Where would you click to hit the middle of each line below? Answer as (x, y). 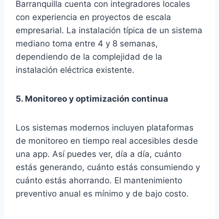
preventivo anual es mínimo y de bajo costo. (102, 194)
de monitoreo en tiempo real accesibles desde (107, 141)
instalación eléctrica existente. (75, 70)
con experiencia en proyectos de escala (93, 17)
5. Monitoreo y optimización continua (92, 99)
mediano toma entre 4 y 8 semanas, (87, 44)
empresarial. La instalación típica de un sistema (109, 30)
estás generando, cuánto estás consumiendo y (108, 167)
